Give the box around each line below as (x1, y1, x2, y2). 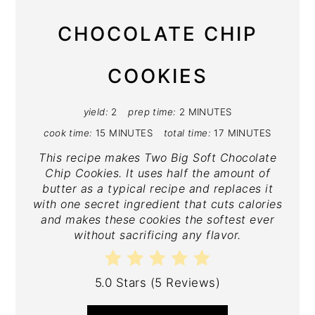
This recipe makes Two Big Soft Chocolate (39, 150, 276, 165)
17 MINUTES (214, 127, 271, 139)
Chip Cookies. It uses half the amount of (45, 166, 270, 181)
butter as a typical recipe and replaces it (42, 181, 273, 196)
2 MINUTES (179, 106, 232, 118)
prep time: (128, 106, 176, 118)
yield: (83, 106, 108, 118)
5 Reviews (155, 275, 216, 290)
